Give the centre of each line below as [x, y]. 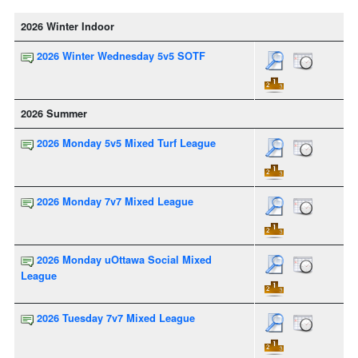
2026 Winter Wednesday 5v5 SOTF [121, 56]
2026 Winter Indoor [68, 27]
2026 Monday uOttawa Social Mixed [124, 260]
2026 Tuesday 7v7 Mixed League [116, 318]
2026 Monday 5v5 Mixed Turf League [126, 143]
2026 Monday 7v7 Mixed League [115, 202]
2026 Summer [54, 114]
